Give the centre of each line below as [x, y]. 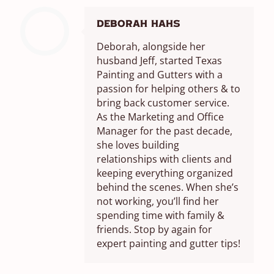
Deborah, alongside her [151, 46]
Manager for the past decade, [165, 131]
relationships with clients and [164, 159]
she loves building [138, 145]
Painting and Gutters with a [160, 74]
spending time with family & [161, 215]
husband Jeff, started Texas [159, 60]
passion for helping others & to [168, 88]
